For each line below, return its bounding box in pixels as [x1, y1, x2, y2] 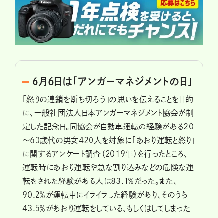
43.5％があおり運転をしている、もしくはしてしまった [22, 204, 191, 213]
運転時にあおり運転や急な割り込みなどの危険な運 [22, 163, 194, 172]
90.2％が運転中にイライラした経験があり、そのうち [22, 191, 188, 199]
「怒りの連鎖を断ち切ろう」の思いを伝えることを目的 [22, 95, 194, 104]
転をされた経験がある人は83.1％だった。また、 [22, 177, 178, 185]
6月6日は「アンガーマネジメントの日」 [32, 76, 193, 87]
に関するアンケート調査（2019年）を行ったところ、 [22, 150, 188, 158]
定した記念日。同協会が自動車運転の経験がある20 [22, 123, 194, 131]
